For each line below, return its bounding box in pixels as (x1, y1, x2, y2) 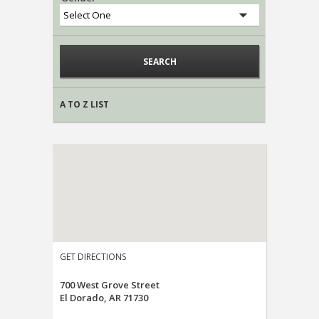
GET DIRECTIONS (60, 251, 126, 263)
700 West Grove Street (60, 278, 159, 291)
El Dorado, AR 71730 (60, 291, 148, 304)
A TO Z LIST (60, 98, 109, 110)
